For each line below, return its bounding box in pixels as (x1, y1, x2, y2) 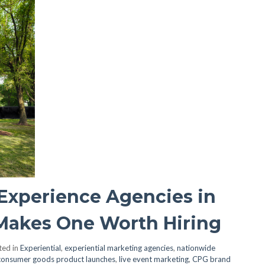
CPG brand (192, 254, 231, 264)
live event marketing (119, 254, 189, 264)
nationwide (177, 243, 215, 253)
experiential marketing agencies (64, 243, 173, 253)
